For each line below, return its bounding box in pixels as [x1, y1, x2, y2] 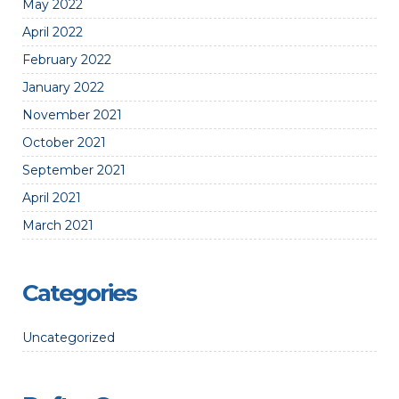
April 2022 [22, 24, 83, 40]
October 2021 [22, 134, 106, 151]
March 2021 [22, 217, 94, 233]
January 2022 [22, 79, 104, 95]
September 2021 [22, 162, 126, 178]
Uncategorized [22, 330, 115, 346]
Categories [22, 279, 136, 307]
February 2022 [22, 52, 111, 68]
